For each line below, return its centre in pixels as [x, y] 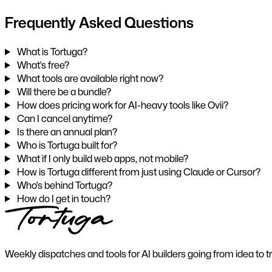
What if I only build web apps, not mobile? [101, 158]
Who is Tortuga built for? [66, 145]
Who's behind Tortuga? [63, 185]
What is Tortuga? [51, 51]
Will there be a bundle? [63, 91]
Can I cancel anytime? [63, 118]
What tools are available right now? [89, 78]
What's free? [42, 65]
